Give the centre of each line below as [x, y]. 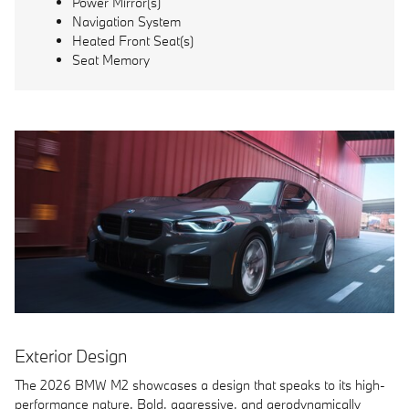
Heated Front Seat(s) [133, 40]
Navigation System [126, 21]
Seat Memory [111, 59]
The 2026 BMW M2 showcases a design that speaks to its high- [200, 385]
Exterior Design [71, 356]
